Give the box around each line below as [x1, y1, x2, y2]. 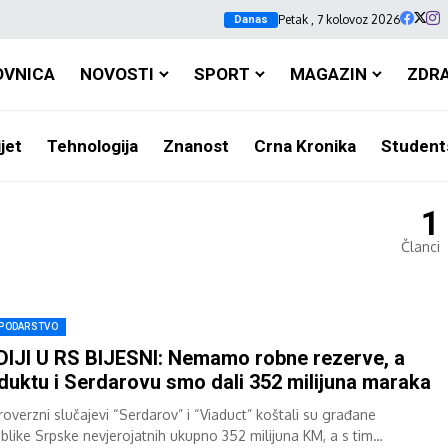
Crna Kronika [253, 135, 356, 156]
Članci [401, 238, 440, 255]
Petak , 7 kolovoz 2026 [278, 11, 400, 27]
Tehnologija [46, 135, 138, 156]
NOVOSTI [79, 63, 154, 84]
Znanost [162, 135, 229, 156]
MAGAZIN [289, 63, 367, 84]
